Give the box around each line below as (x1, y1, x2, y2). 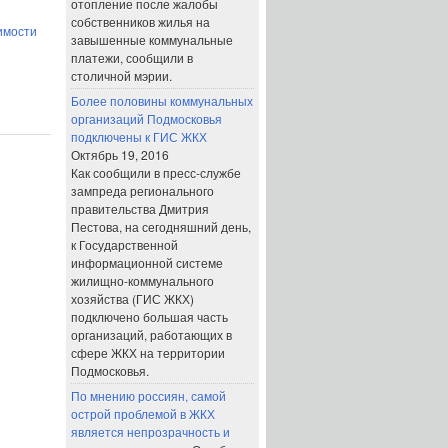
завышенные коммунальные (71, 31, 233, 48)
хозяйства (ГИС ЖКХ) (71, 290, 194, 307)
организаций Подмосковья (71, 110, 222, 127)
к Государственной (71, 236, 178, 253)
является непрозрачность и (71, 423, 230, 440)
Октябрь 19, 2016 (71, 146, 169, 163)
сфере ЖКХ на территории (71, 344, 225, 361)
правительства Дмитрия (71, 200, 209, 217)
